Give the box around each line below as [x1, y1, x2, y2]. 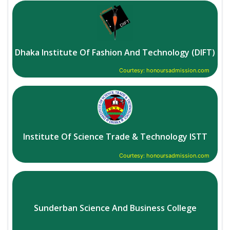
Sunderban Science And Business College [33, 202, 197, 214]
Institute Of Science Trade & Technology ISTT [23, 130, 207, 142]
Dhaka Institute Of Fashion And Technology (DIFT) [15, 46, 215, 58]
